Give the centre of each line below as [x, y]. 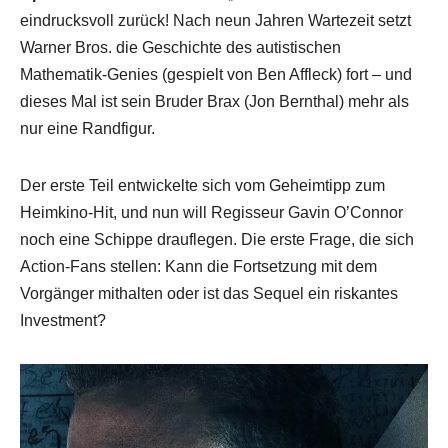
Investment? [63, 320]
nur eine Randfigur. [87, 128]
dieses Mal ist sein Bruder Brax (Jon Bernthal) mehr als [214, 101]
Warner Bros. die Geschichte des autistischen [180, 47]
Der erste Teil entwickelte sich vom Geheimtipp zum [202, 185]
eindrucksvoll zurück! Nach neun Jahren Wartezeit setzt [215, 20]
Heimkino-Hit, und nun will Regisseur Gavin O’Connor [211, 212]
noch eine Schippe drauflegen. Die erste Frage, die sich [217, 239]
